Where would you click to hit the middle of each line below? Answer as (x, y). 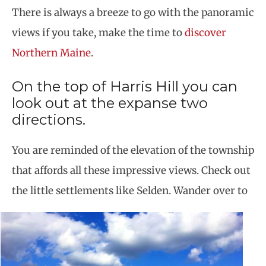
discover (205, 33)
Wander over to (210, 190)
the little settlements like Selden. (93, 190)
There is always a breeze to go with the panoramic (133, 12)
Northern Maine (51, 53)
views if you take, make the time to (98, 33)
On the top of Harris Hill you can (125, 86)
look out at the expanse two (110, 103)
